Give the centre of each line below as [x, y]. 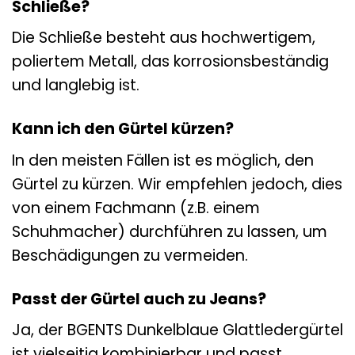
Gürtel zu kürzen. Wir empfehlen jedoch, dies [177, 184]
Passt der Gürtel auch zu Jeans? [139, 299]
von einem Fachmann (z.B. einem [136, 208]
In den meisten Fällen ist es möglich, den [163, 160]
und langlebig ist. [76, 86]
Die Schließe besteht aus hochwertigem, [164, 38]
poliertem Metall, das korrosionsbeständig [170, 62]
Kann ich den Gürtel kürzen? [123, 129]
